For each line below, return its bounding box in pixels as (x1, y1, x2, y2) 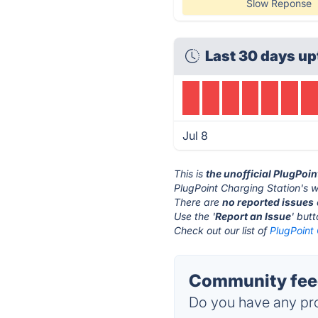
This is (174, 168, 207, 180)
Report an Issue (215, 210, 292, 222)
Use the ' (174, 210, 216, 222)
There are (174, 196, 223, 208)
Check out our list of (174, 224, 270, 236)
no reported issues (222, 196, 314, 208)
